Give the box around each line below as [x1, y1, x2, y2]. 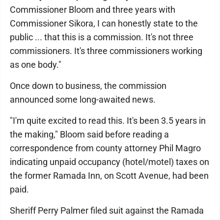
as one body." [10, 59, 61, 70]
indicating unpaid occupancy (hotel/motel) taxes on [10, 157, 209, 167]
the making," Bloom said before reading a [10, 129, 169, 139]
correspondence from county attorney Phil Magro [10, 143, 201, 153]
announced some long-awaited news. [10, 94, 156, 105]
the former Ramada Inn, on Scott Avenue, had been [10, 170, 209, 181]
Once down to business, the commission [10, 81, 166, 91]
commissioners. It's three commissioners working [10, 46, 202, 56]
